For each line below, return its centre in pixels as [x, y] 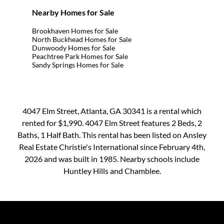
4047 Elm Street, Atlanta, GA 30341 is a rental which [112, 111]
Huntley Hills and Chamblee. [112, 171]
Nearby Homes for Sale [73, 12]
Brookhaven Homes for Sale [75, 31]
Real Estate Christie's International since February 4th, [112, 147]
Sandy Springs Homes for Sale [78, 65]
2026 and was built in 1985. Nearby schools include [112, 159]
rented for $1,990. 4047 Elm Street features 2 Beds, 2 [112, 123]
